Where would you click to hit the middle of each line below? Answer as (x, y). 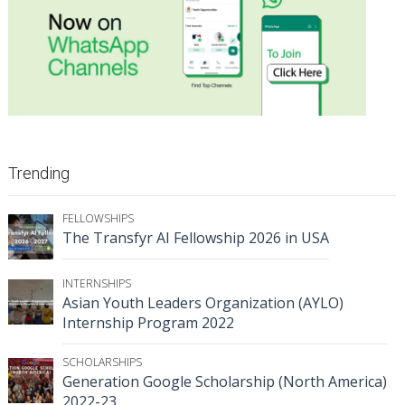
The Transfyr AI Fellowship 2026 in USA (196, 237)
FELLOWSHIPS (98, 218)
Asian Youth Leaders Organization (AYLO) (203, 302)
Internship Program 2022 (148, 322)
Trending (39, 173)
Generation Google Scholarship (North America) (225, 381)
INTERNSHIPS (97, 283)
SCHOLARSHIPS (102, 362)
